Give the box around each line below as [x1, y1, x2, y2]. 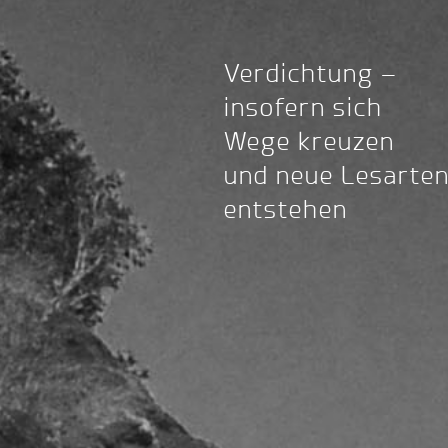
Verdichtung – [224, 60, 398, 88]
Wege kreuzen [224, 128, 395, 156]
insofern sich [224, 94, 383, 122]
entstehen [224, 196, 348, 224]
